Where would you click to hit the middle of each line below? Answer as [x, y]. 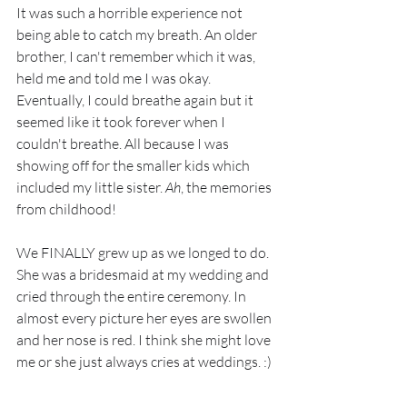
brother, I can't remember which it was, [137, 57]
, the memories [228, 188]
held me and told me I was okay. [115, 79]
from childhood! [66, 209]
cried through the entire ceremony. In [133, 297]
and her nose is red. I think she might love [145, 340]
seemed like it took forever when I [122, 122]
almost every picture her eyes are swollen [145, 318]
